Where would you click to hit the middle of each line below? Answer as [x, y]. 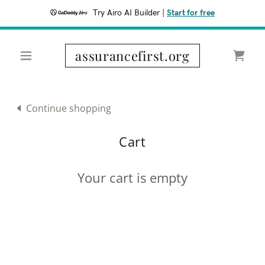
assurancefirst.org [132, 56]
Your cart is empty [132, 177]
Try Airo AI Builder [126, 13]
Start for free [191, 13]
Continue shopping [69, 108]
